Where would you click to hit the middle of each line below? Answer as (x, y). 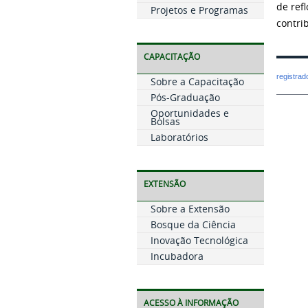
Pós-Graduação (185, 97)
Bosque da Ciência (193, 224)
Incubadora (177, 256)
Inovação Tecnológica (199, 240)
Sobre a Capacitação (197, 81)
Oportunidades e (189, 113)
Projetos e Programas (199, 10)
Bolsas (165, 121)
